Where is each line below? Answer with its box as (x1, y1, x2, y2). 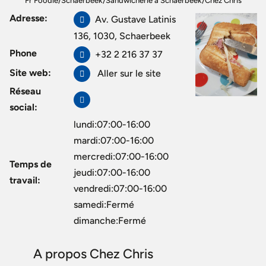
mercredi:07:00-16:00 (74, 151, 169, 162)
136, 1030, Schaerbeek (74, 30, 170, 42)
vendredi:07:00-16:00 (74, 183, 167, 194)
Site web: (9, 67, 51, 78)
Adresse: (9, 12, 47, 24)
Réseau (9, 85, 41, 97)
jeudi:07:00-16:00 (74, 167, 150, 178)
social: (9, 102, 37, 113)
